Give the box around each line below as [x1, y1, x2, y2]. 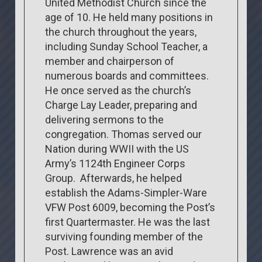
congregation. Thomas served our [45, 127, 202, 140]
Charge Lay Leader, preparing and [45, 98, 198, 111]
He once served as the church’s [45, 84, 192, 96]
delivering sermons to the [45, 113, 164, 126]
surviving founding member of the [45, 230, 204, 243]
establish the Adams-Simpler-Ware [45, 186, 208, 199]
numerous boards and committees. [45, 69, 209, 82]
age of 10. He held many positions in [45, 11, 213, 23]
